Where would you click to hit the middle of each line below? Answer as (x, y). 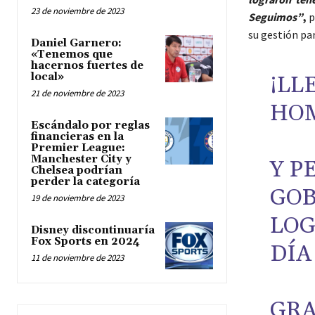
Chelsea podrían (77, 171)
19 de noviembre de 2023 (77, 198)
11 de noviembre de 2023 (77, 258)
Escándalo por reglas (90, 126)
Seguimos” (275, 17)
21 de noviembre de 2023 (77, 94)
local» (47, 77)
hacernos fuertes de (87, 66)
